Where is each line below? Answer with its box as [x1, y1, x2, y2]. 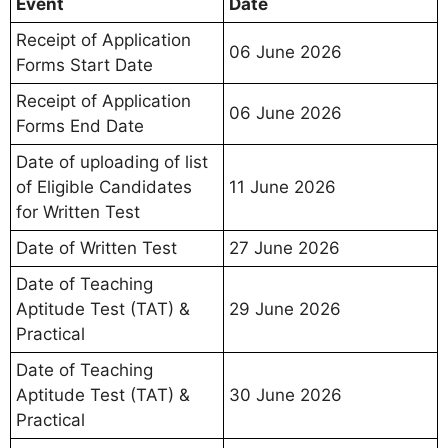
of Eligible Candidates [16, 176, 192, 197]
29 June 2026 [229, 298, 341, 319]
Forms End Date [16, 115, 144, 136]
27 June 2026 [229, 237, 340, 258]
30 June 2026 [229, 384, 342, 405]
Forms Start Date [16, 54, 153, 75]
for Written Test [16, 201, 140, 222]
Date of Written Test [16, 237, 177, 258]
